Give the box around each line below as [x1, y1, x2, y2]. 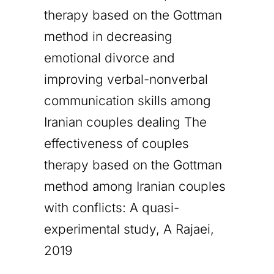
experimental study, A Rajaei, [44, 221, 214, 237]
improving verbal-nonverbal [44, 71, 208, 87]
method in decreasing [44, 28, 172, 44]
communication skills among [44, 92, 211, 108]
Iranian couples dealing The [44, 114, 207, 130]
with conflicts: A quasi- [44, 199, 179, 215]
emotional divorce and [44, 50, 175, 65]
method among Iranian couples [44, 178, 226, 194]
